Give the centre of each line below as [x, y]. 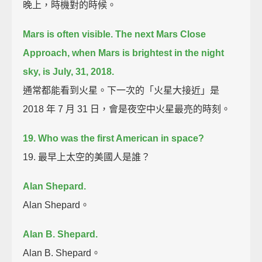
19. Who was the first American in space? [114, 138]
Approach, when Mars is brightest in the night [124, 53]
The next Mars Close [161, 34]
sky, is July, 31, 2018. [69, 71]
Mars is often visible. [68, 34]
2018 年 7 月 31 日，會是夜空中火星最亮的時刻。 [127, 109]
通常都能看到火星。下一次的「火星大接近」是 [121, 90]
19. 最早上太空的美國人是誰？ [87, 157]
